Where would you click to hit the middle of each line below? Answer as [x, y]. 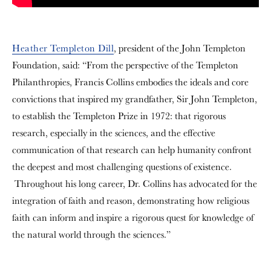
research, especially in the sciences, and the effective [114, 133]
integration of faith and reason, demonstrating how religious [131, 201]
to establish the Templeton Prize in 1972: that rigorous [119, 116]
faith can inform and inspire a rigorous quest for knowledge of [133, 217]
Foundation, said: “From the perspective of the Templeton [125, 65]
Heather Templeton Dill [63, 48]
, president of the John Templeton [180, 48]
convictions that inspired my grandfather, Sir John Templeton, [135, 99]
